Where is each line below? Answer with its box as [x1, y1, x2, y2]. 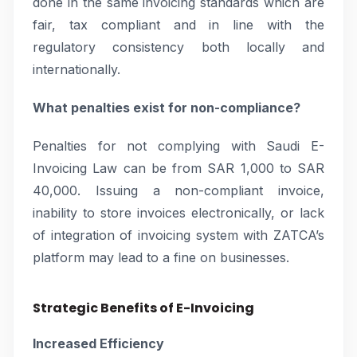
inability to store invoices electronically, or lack [33, 205, 324, 221]
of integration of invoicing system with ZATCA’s [33, 227, 324, 243]
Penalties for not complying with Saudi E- [33, 138, 324, 154]
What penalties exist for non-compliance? [33, 100, 300, 116]
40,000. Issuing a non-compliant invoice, [33, 182, 324, 198]
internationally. [33, 61, 120, 77]
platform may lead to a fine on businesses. [33, 249, 289, 265]
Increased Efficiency [33, 335, 164, 351]
